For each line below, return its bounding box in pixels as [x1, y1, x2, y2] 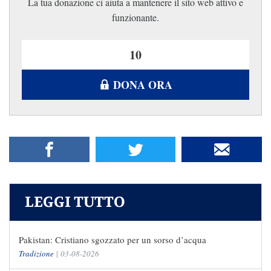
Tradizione [19, 248, 54, 260]
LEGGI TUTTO [25, 193, 125, 212]
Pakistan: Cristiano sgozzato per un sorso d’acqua [19, 233, 206, 246]
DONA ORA [113, 77, 172, 93]
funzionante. [112, 11, 159, 24]
